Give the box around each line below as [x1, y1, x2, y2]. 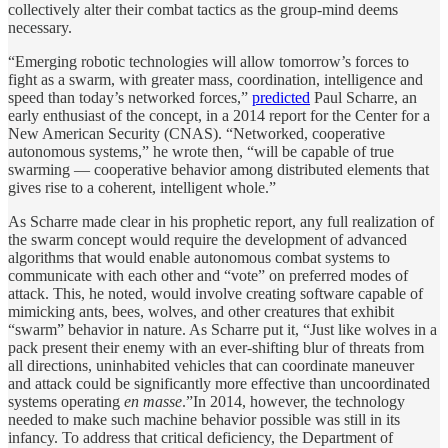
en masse [124, 392, 182, 410]
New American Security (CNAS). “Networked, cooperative [8, 124, 385, 142]
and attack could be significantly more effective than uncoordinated [8, 374, 430, 392]
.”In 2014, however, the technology [182, 392, 405, 410]
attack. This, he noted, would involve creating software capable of [8, 284, 423, 302]
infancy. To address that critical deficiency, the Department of [8, 428, 393, 446]
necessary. [8, 18, 72, 36]
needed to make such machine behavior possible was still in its [8, 410, 400, 428]
